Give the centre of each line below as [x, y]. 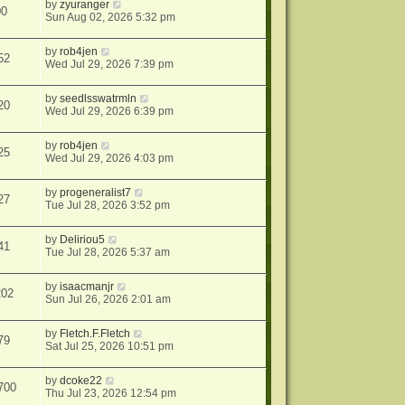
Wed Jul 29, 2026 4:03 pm [110, 159]
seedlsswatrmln [99, 99]
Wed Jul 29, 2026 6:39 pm [110, 112]
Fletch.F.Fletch [95, 334]
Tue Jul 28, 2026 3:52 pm [108, 206]
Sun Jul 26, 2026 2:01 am [108, 300]
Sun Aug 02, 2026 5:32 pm [111, 18]
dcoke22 [81, 381]
